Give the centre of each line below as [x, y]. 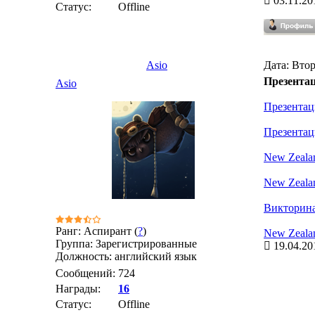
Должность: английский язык [126, 256]
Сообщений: [85, 273]
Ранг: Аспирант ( [97, 231]
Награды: [78, 289]
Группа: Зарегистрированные [126, 244]
